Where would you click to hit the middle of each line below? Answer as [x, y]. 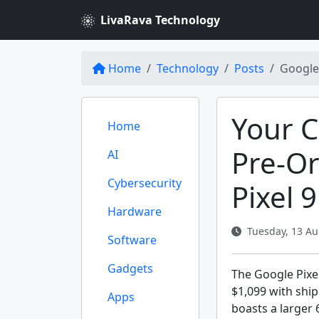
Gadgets [130, 268]
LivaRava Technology [160, 20]
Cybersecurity [145, 183]
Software [132, 240]
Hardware [135, 211]
